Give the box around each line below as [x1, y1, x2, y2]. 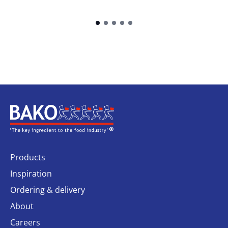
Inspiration [10, 167, 52, 179]
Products [10, 151, 45, 163]
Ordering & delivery [10, 184, 85, 195]
